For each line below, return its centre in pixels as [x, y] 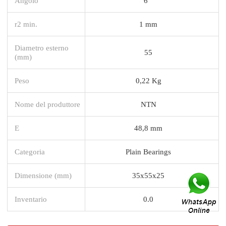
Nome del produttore [47, 104]
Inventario [31, 199]
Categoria [30, 151]
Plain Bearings [148, 151]
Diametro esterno [42, 47]
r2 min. [26, 24]
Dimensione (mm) [43, 175]
